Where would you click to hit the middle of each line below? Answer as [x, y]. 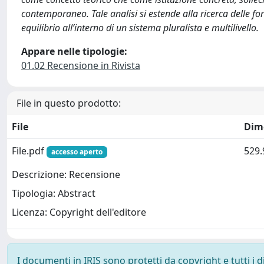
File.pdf [29, 151]
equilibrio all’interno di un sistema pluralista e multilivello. [140, 27]
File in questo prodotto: [69, 103]
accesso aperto [77, 151]
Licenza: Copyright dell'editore [79, 212]
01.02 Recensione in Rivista [81, 65]
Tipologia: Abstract [54, 194]
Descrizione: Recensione [66, 175]
